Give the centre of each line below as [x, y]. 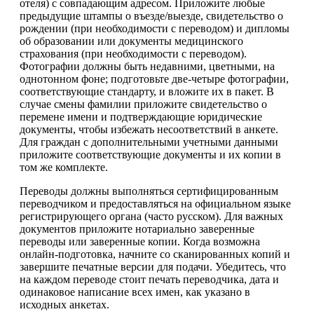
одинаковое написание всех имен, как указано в [135, 292]
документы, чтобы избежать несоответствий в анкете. [149, 129]
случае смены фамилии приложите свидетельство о [143, 104]
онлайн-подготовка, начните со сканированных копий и [155, 254]
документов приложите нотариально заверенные [137, 228]
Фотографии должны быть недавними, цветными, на [147, 66]
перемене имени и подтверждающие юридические [141, 116]
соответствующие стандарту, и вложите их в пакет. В [147, 91]
